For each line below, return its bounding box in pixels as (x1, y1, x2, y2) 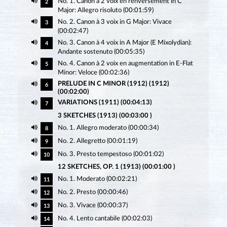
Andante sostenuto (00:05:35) (57, 49, 144, 56)
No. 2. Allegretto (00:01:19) (57, 138, 137, 145)
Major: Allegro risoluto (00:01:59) (57, 7, 154, 14)
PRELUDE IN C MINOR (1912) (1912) (57, 81, 169, 88)
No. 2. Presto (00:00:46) (57, 189, 128, 196)
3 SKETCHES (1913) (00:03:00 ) (57, 112, 152, 120)
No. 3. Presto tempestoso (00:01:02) (57, 151, 164, 158)
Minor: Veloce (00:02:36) (57, 69, 129, 77)
